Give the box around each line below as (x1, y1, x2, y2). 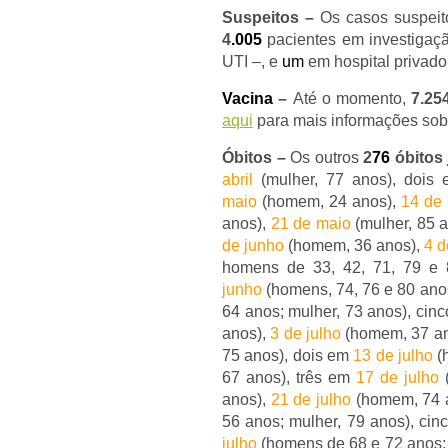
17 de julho (355, 369, 439, 386)
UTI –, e (222, 53, 282, 70)
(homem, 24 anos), (257, 193, 402, 210)
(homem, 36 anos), (284, 237, 424, 254)
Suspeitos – (222, 9, 314, 26)
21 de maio (270, 215, 351, 232)
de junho (222, 237, 284, 254)
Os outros (285, 149, 364, 166)
